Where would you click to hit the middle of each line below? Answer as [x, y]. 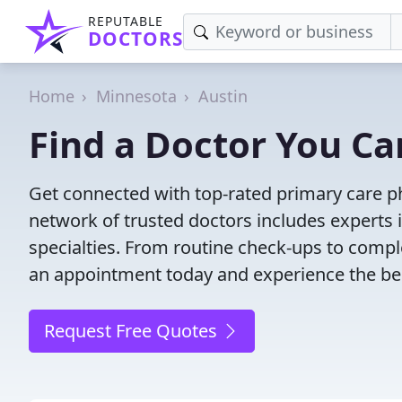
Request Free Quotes [133, 331]
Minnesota [136, 96]
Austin [223, 96]
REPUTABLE [126, 21]
